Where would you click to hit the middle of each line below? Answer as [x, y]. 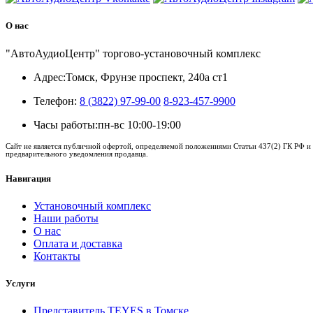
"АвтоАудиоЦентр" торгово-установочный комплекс [133, 53]
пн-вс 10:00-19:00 [139, 124]
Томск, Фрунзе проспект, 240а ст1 [147, 77]
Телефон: [55, 101]
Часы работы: [66, 124]
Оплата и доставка [78, 243]
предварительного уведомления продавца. [77, 153]
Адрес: [50, 77]
